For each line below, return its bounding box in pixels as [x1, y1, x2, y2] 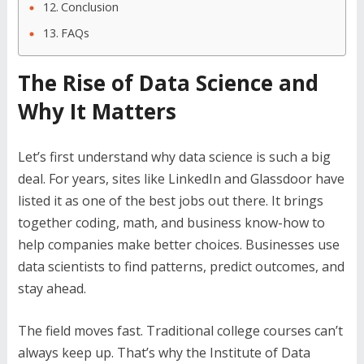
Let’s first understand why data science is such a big [17, 148, 331, 166]
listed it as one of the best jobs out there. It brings [17, 192, 323, 210]
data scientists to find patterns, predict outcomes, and [17, 258, 344, 275]
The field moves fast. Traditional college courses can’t [17, 322, 343, 340]
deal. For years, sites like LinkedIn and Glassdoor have [17, 170, 344, 188]
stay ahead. [17, 279, 86, 297]
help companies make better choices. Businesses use [17, 236, 340, 253]
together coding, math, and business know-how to [17, 214, 325, 232]
